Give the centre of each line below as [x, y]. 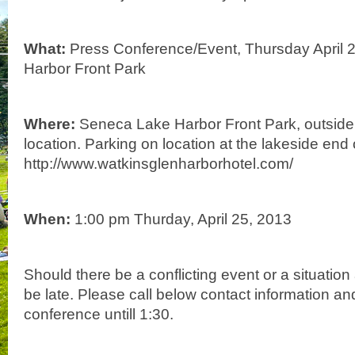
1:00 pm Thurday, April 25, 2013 [181, 219]
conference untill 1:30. [99, 314]
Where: [50, 124]
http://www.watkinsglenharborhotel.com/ [158, 163]
